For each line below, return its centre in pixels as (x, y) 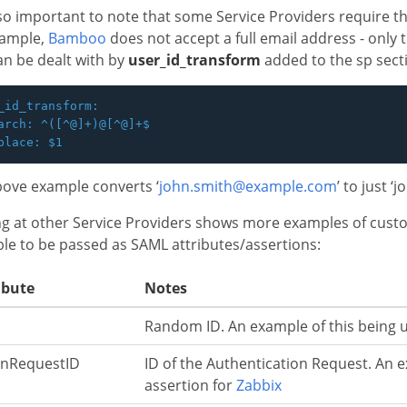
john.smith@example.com (248, 186)
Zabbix (259, 385)
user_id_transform (194, 60)
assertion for (190, 385)
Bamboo (77, 38)
